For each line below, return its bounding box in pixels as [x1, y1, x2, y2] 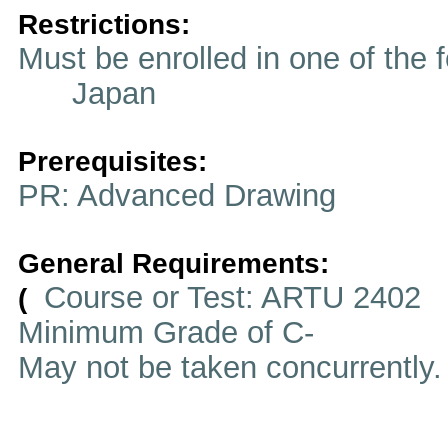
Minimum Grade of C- [18, 315, 314, 349]
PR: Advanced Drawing [18, 178, 336, 212]
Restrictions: [18, 9, 190, 40]
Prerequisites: [18, 146, 207, 177]
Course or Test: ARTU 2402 [35, 280, 421, 314]
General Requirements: [18, 248, 329, 279]
